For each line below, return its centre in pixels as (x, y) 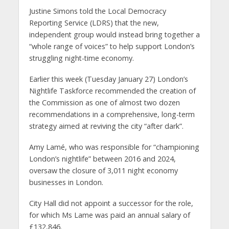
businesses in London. (66, 182)
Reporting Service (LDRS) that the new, (94, 23)
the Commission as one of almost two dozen (104, 103)
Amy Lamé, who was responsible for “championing (114, 147)
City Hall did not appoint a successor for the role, (111, 203)
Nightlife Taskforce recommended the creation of (112, 91)
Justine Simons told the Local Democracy (97, 11)
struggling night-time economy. (81, 58)
